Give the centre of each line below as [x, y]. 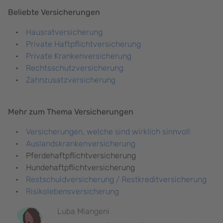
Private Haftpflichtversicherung [83, 44]
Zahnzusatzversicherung [71, 80]
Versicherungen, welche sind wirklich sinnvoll [108, 132]
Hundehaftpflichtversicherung [80, 168]
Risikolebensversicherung [72, 192]
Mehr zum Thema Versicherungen [71, 112]
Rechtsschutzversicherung [75, 68]
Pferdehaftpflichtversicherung [81, 156]
